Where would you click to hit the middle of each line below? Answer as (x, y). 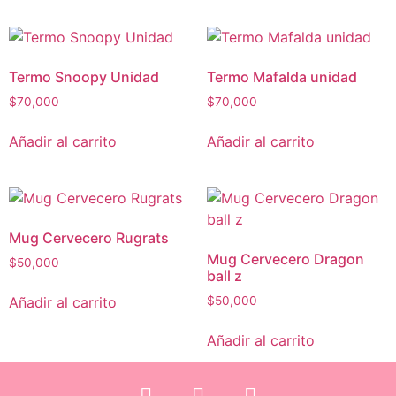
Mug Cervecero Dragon (286, 259)
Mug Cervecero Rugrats (89, 237)
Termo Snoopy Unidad (84, 76)
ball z (225, 275)
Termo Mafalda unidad (282, 76)
